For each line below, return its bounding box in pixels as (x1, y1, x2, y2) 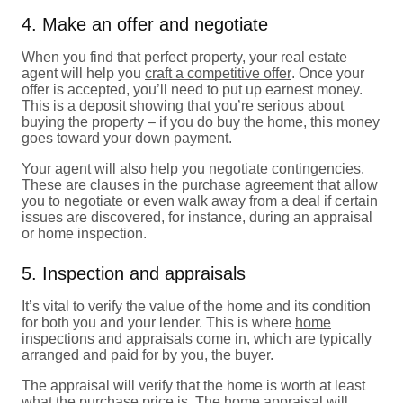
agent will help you (22, 65, 145, 81)
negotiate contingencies (209, 160, 361, 176)
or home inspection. (22, 225, 147, 241)
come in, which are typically (193, 330, 372, 346)
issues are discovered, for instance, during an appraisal (22, 209, 372, 225)
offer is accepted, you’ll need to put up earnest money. (22, 81, 363, 97)
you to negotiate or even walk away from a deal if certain (22, 193, 378, 209)
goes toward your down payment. (22, 130, 232, 146)
